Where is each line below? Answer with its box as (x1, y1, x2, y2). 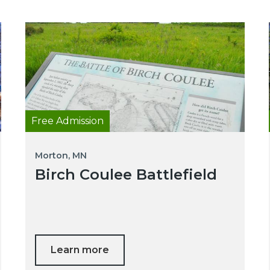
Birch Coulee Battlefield (34, 166, 217, 184)
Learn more (50, 244, 109, 256)
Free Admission (31, 115, 104, 127)
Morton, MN (34, 150, 87, 162)
